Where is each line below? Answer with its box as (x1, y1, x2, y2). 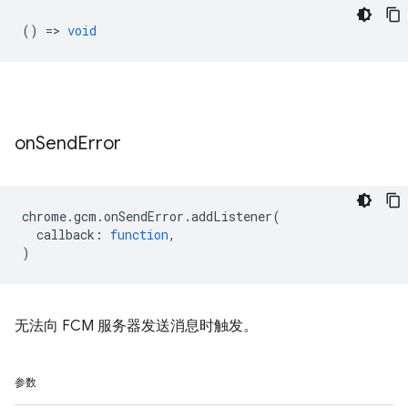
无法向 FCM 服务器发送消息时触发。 (15, 317, 258, 335)
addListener (191, 208, 272, 225)
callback (36, 226, 95, 243)
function (110, 226, 168, 243)
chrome (22, 208, 66, 225)
